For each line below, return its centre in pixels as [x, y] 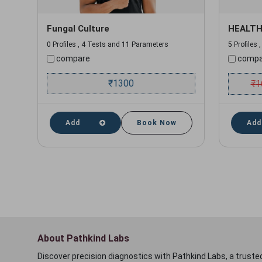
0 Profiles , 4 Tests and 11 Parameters [108, 44]
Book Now [157, 123]
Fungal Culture [78, 29]
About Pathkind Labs [83, 238]
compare [72, 58]
